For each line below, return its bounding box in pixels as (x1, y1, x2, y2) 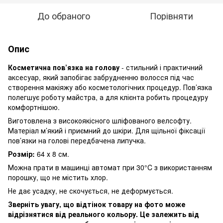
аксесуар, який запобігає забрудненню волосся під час (8, 72, 194, 82)
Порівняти (149, 8, 193, 22)
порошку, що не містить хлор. (8, 172, 108, 182)
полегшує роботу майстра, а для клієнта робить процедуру (8, 92, 208, 102)
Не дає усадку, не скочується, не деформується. (8, 185, 173, 196)
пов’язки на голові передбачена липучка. (8, 135, 146, 145)
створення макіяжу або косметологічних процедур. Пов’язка (8, 82, 212, 92)
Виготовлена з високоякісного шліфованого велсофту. (8, 115, 192, 125)
